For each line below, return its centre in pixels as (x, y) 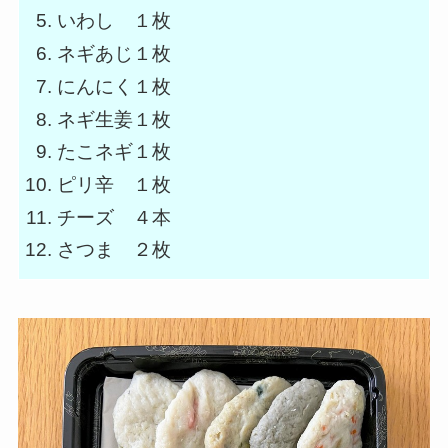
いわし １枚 (114, 21)
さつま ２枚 (114, 250)
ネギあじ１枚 (114, 54)
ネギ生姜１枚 (114, 119)
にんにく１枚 (114, 86)
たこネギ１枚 (114, 152)
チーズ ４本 (114, 217)
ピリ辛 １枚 (114, 184)
